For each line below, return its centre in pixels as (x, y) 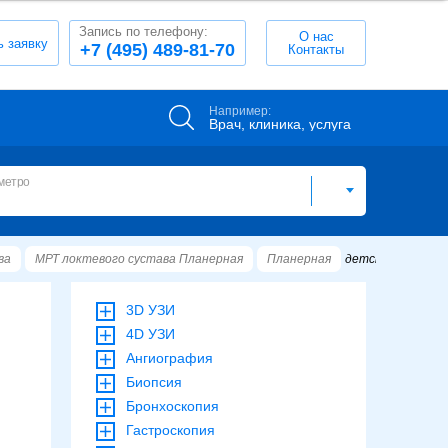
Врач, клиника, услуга (280, 124)
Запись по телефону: (143, 31)
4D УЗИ (150, 334)
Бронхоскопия (172, 406)
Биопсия (154, 382)
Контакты (316, 49)
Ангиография (169, 358)
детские (370, 259)
